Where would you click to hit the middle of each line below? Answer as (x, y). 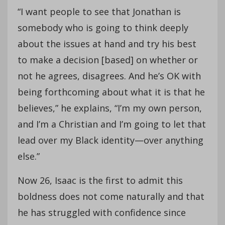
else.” (29, 156)
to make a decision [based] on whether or (108, 60)
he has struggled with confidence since (102, 212)
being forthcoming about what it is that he (111, 92)
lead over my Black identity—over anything (110, 140)
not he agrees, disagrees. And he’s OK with (109, 76)
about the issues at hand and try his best (107, 43)
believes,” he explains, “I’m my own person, (110, 108)
